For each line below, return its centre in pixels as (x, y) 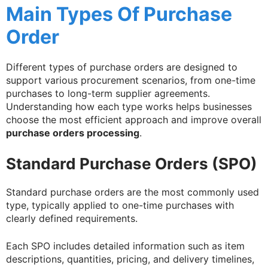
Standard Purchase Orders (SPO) (132, 163)
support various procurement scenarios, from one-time (131, 80)
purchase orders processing (73, 133)
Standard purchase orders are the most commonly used (133, 192)
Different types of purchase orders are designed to (122, 67)
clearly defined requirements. (72, 218)
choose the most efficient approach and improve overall (134, 119)
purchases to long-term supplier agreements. (108, 93)
